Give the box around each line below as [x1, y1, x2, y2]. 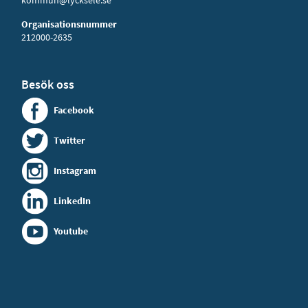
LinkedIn [53, 195, 91, 207]
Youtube [53, 225, 88, 237]
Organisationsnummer [21, 18, 117, 30]
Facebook [53, 104, 94, 116]
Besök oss [21, 76, 74, 92]
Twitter [53, 134, 85, 146]
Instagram [53, 164, 96, 177]
